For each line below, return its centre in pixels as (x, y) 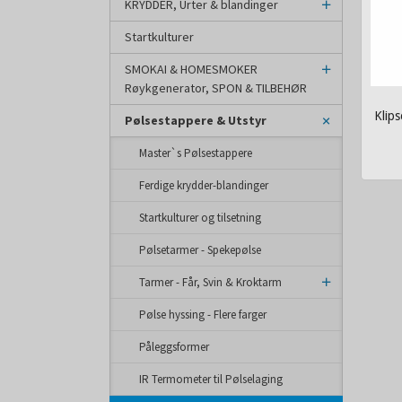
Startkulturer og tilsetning (200, 218)
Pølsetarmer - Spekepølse (200, 250)
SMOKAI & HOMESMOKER (191, 69)
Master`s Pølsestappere (196, 153)
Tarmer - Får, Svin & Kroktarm (210, 282)
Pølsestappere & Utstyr (196, 120)
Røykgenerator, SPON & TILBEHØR (216, 88)
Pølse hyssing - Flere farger (203, 315)
